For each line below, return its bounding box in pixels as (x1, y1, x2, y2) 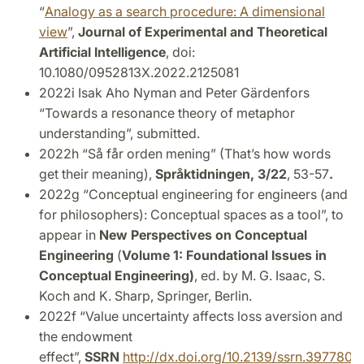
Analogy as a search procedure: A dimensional (45, 2, 325, 19)
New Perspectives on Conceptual (99, 226, 307, 243)
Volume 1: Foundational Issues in (122, 246, 327, 263)
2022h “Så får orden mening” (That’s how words (39, 145, 331, 162)
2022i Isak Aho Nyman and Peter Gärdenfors (39, 84, 310, 101)
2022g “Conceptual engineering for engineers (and (39, 185, 348, 202)
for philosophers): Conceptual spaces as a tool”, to (39, 206, 344, 223)
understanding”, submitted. (39, 124, 200, 141)
